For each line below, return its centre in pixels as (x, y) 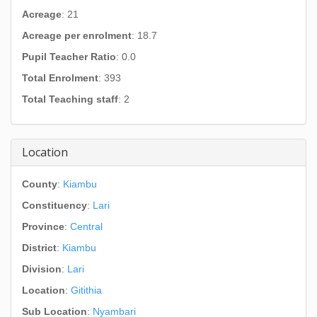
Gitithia (86, 290)
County (40, 184)
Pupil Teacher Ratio (69, 57)
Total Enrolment (60, 78)
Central (86, 226)
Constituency (54, 205)
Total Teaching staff (70, 99)
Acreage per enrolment (77, 35)
